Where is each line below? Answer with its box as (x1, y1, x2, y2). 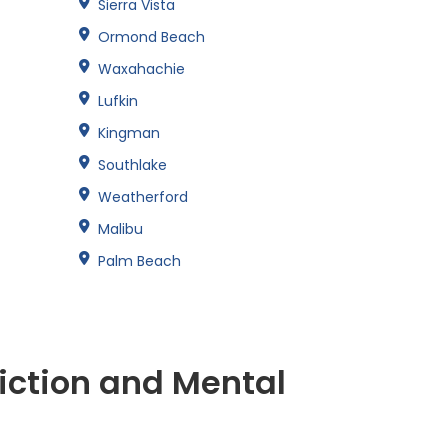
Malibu (98, 218, 143, 239)
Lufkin (98, 90, 138, 111)
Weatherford (98, 186, 188, 207)
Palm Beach (98, 250, 181, 271)
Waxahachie (98, 58, 185, 79)
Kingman (98, 122, 160, 143)
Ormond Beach (98, 26, 205, 47)
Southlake (98, 154, 167, 175)
